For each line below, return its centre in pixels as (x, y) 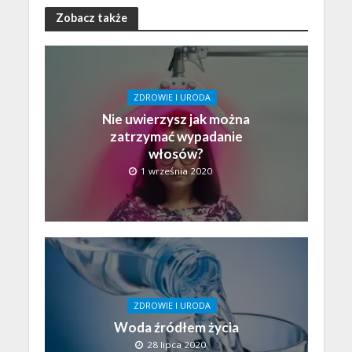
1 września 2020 (176, 170)
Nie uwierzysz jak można (176, 119)
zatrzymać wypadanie (176, 136)
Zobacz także (91, 18)
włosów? (176, 153)
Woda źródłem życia (176, 328)
